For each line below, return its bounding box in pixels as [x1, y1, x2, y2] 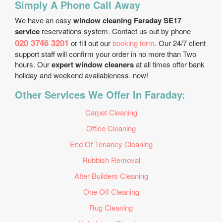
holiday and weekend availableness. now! [15, 70, 148, 80]
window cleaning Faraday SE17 [73, 15, 181, 26]
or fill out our [69, 38, 112, 48]
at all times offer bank [134, 59, 205, 69]
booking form [112, 38, 155, 48]
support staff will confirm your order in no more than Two [15, 49, 196, 59]
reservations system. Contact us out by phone [40, 26, 191, 36]
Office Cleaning [86, 123, 136, 133]
